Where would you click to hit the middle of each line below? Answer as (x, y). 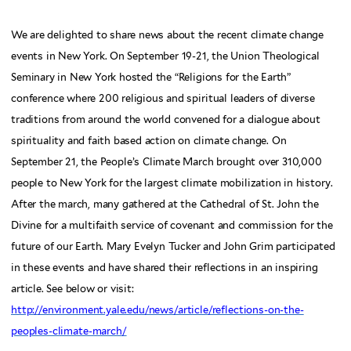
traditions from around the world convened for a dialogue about (166, 120)
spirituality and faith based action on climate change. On (149, 141)
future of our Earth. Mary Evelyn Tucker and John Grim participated (173, 247)
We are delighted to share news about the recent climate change (168, 35)
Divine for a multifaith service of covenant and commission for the (172, 226)
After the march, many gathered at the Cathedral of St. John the (165, 204)
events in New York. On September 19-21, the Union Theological (165, 56)
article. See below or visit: (72, 289)
